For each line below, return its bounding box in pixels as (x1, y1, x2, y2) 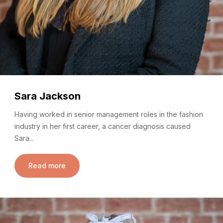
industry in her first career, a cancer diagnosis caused (14, 122, 191, 131)
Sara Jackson (14, 90, 81, 102)
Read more (28, 161, 66, 170)
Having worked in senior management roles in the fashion (14, 110, 203, 119)
